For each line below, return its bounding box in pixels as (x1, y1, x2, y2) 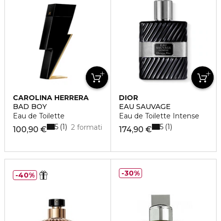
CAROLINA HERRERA (13, 93, 89, 102)
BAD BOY (13, 102, 47, 111)
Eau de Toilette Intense (118, 111, 199, 120)
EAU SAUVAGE (118, 102, 171, 111)
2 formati (71, 123, 103, 132)
